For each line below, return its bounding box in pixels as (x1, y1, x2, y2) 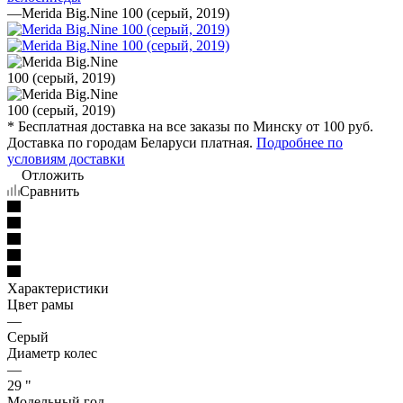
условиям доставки (7, 150, 125, 166)
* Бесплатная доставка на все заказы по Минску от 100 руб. (7, 118, 373, 134)
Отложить (22, 166, 84, 183)
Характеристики (7, 280, 109, 296)
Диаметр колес (7, 345, 97, 361)
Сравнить (20, 183, 79, 199)
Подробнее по (256, 134, 343, 150)
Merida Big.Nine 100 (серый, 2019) (22, 4, 229, 21)
